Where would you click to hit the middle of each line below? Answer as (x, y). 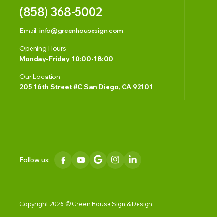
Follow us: (35, 160)
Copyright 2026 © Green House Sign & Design (86, 204)
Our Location (40, 77)
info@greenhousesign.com (81, 31)
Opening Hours (43, 48)
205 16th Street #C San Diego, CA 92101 (86, 87)
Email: (29, 31)
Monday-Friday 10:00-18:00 (66, 59)
